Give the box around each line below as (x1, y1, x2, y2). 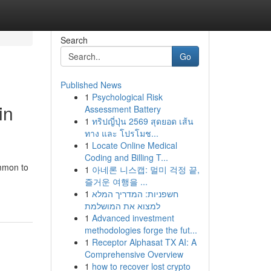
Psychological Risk (91, 91, 163, 103)
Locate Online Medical (91, 139, 177, 151)
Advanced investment (91, 212, 174, 224)
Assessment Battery (84, 103, 161, 115)
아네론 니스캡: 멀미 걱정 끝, (91, 163, 200, 175)
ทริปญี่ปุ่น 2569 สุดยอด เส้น (91, 115, 194, 127)
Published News (60, 79, 122, 91)
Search (60, 34, 88, 46)
